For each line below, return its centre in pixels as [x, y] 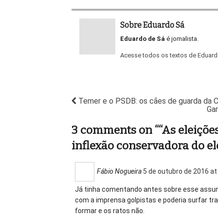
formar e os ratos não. [110, 210]
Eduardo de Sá [143, 39]
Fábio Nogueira [119, 171]
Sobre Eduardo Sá [152, 25]
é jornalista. [182, 39]
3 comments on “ [115, 130]
